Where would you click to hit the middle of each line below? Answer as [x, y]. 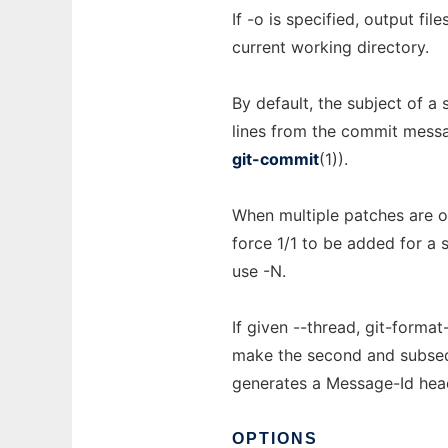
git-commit [275, 159]
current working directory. [330, 47]
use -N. [259, 271]
